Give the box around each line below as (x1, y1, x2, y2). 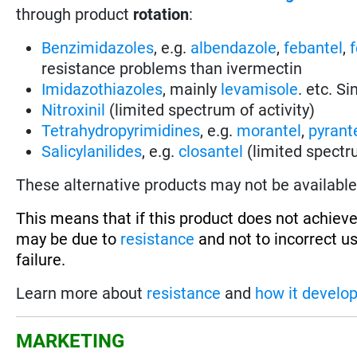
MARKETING (16, 329, 125, 352)
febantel (284, 37, 343, 57)
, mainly (163, 79, 222, 99)
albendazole (190, 37, 277, 57)
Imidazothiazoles (41, 79, 163, 99)
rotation (133, 4, 190, 24)
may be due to (16, 229, 121, 249)
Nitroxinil (41, 100, 106, 120)
